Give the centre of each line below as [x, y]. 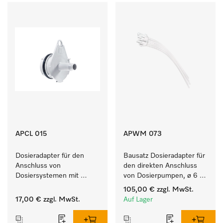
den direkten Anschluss [160, 166]
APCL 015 [31, 134]
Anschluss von [38, 166]
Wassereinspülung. [46, 186]
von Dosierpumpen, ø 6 [161, 176]
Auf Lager [138, 200]
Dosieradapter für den [50, 156]
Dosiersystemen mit [47, 176]
